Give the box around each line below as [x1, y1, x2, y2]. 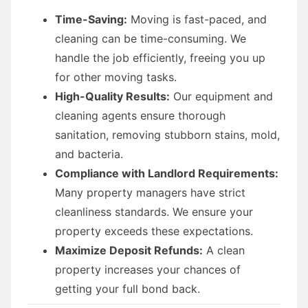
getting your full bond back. [55, 281, 200, 296]
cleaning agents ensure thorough [55, 108, 225, 122]
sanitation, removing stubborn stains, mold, [55, 127, 280, 142]
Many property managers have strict [55, 185, 245, 199]
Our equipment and [170, 89, 273, 103]
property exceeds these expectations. [55, 223, 253, 238]
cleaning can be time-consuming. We [55, 31, 246, 45]
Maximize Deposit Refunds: [55, 243, 203, 257]
